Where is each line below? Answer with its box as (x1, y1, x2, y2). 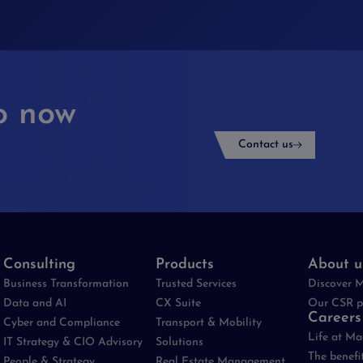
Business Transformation (3, 278, 129, 290)
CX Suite (156, 297, 201, 310)
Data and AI (3, 297, 66, 310)
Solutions (156, 336, 203, 348)
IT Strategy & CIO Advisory (3, 336, 143, 348)
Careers (308, 310, 361, 326)
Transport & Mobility (156, 317, 262, 329)
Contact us (238, 139, 293, 151)
